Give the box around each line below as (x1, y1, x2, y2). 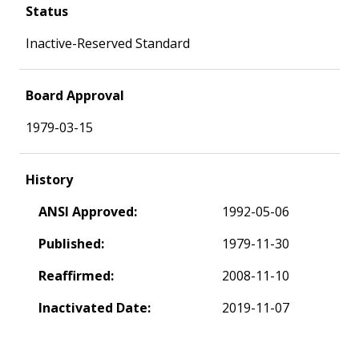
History (26, 170, 73, 188)
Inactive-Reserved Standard (26, 34, 190, 52)
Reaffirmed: (38, 266, 114, 284)
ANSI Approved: (38, 202, 137, 220)
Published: (38, 234, 104, 252)
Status (26, 2, 68, 20)
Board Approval (26, 86, 124, 104)
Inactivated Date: (38, 298, 151, 317)
